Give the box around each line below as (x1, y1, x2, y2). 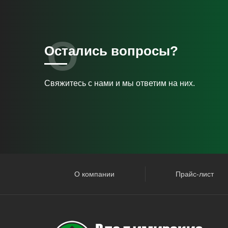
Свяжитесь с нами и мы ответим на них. (44, 78, 195, 88)
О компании (74, 169, 115, 178)
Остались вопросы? (44, 43, 178, 59)
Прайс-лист (175, 169, 214, 178)
